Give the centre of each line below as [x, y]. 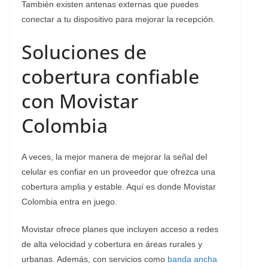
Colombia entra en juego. [69, 201]
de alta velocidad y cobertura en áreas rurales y [112, 244]
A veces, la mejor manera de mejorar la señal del [114, 156]
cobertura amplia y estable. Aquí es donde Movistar [119, 186]
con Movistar [80, 100]
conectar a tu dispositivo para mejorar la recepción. [118, 19]
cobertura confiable [110, 76]
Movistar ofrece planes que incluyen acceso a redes [120, 229]
